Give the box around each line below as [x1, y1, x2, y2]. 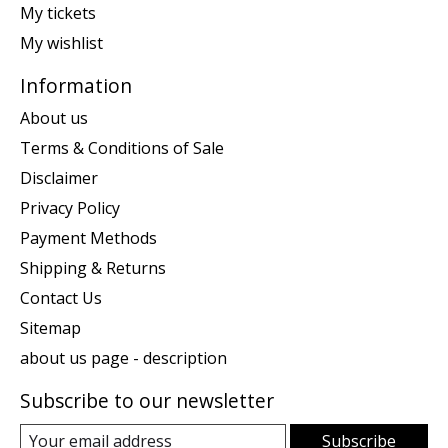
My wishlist [20, 32, 103, 55]
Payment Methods [20, 226, 157, 249]
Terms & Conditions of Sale [20, 136, 224, 159]
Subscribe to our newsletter [20, 386, 274, 414]
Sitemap [20, 316, 81, 339]
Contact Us [20, 286, 102, 309]
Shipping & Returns [20, 256, 166, 279]
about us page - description [20, 346, 227, 369]
